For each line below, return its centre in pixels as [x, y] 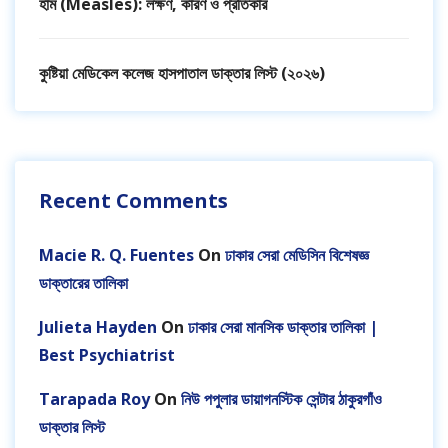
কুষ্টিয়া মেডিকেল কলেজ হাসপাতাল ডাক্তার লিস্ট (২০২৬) [182, 73]
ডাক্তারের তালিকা [83, 283]
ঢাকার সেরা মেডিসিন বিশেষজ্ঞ [297, 255]
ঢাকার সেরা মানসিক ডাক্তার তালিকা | [283, 327]
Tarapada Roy [94, 399]
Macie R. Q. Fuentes [116, 255]
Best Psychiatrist [107, 355]
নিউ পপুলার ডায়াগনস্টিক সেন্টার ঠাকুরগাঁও [281, 399]
